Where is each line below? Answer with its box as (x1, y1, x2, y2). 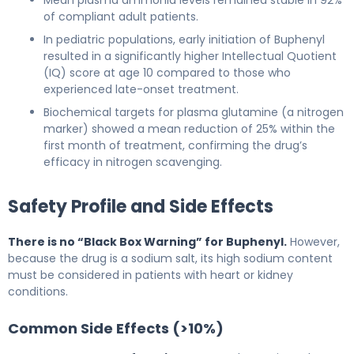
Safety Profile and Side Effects (8, 194, 273, 219)
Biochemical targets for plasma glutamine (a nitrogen (43, 104, 344, 120)
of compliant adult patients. (43, 8, 198, 24)
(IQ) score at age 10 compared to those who (43, 64, 291, 81)
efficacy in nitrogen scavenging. (43, 153, 222, 170)
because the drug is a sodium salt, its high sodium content (8, 250, 333, 266)
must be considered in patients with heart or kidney (8, 266, 293, 283)
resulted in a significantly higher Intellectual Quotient (43, 47, 337, 64)
